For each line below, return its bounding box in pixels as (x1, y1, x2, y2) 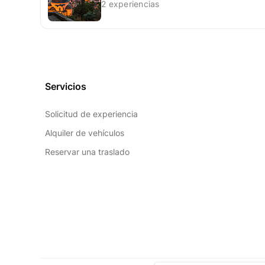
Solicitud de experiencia (45, 109, 138, 119)
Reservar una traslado (45, 147, 130, 157)
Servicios (45, 80, 86, 93)
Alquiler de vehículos (45, 128, 124, 138)
